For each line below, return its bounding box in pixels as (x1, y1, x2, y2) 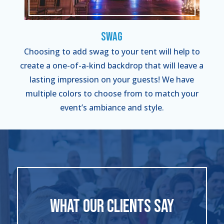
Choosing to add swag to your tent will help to (23, 46, 200, 57)
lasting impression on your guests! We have (29, 74, 194, 85)
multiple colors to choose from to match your (25, 88, 198, 99)
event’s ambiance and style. (59, 102, 164, 113)
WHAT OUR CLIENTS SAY (49, 196, 174, 218)
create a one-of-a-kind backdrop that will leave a (20, 60, 204, 71)
